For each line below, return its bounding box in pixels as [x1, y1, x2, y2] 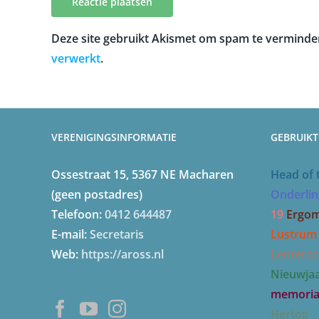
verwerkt [51, 50, 100, 66]
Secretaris [90, 226, 144, 242]
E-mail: [51, 226, 90, 242]
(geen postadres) [51, 186, 142, 202]
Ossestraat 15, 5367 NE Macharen [51, 166, 234, 182]
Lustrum [271, 226, 317, 242]
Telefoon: [51, 206, 105, 222]
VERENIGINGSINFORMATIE [51, 130, 177, 144]
